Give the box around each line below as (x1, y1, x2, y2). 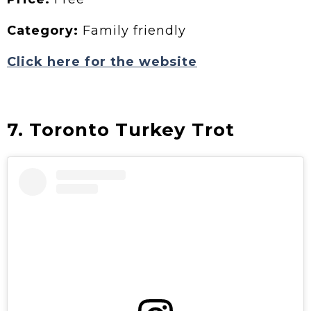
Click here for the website (7, 53, 197, 69)
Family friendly (78, 22, 186, 38)
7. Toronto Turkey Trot (7, 118, 235, 141)
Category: (7, 22, 78, 38)
